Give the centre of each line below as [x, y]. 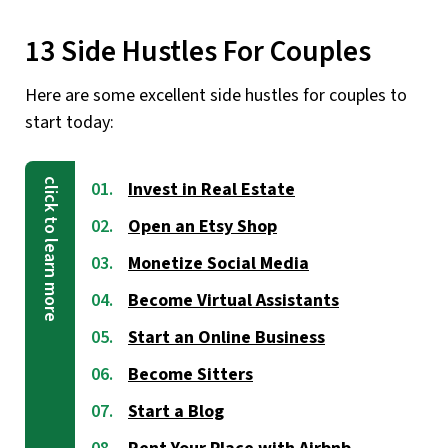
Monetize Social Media [218, 264]
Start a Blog [176, 412]
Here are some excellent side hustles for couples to [216, 96]
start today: [69, 123]
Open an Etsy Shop [202, 227]
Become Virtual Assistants [233, 301]
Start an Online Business [226, 338]
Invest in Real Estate [211, 190]
